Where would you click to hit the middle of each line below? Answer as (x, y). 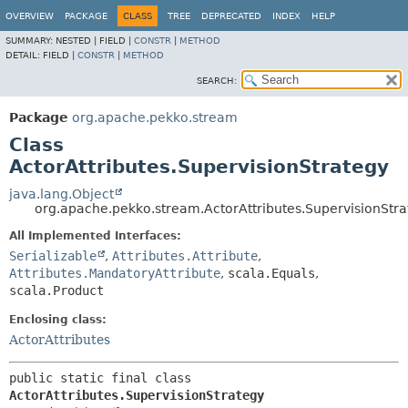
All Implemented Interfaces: (95, 236)
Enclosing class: (58, 320)
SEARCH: (217, 81)
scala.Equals (271, 273)
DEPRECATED (231, 16)
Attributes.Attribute (185, 256)
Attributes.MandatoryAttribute (115, 273)
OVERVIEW (30, 16)
